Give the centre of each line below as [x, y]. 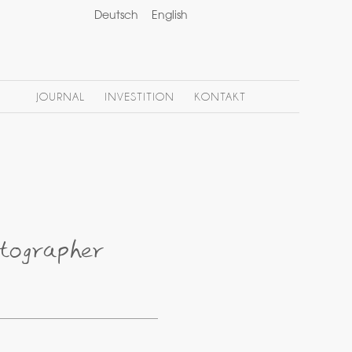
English [170, 16]
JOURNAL [60, 97]
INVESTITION [139, 97]
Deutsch [117, 16]
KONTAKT [220, 97]
